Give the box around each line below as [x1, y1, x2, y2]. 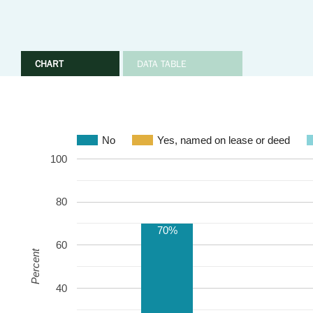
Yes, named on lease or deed [157, 133, 290, 146]
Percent [29, 247, 42, 285]
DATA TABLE [137, 58, 187, 69]
